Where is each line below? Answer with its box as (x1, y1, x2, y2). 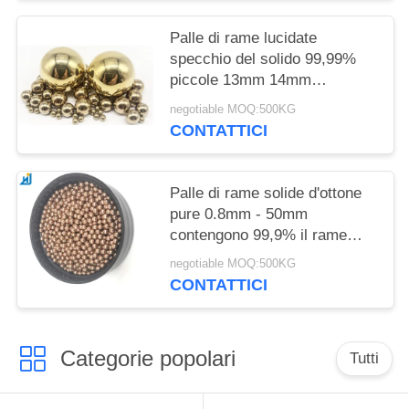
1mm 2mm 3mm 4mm (170, 246, 320, 265)
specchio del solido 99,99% (170, 50, 357, 68)
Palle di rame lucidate (170, 29, 318, 47)
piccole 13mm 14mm (170, 71, 312, 89)
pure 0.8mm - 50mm (170, 204, 309, 223)
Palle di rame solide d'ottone (170, 184, 362, 202)
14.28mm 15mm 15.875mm (170, 92, 356, 110)
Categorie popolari (59, 345, 236, 371)
